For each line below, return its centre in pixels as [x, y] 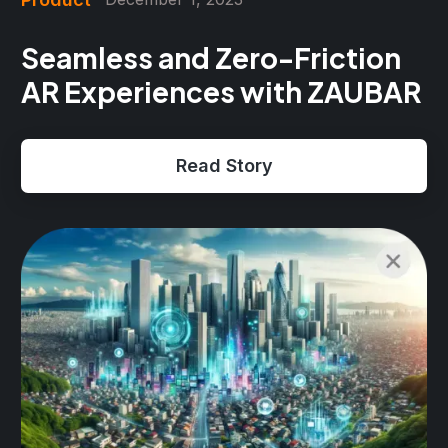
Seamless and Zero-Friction [211, 57]
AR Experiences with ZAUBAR [221, 91]
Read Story [224, 165]
